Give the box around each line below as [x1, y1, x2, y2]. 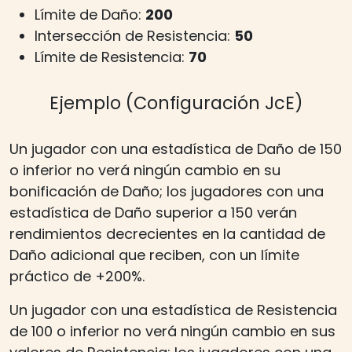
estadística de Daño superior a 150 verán [9, 202, 297, 222]
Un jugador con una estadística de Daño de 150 [9, 138, 342, 159]
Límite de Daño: [35, 4, 145, 24]
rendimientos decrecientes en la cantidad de [9, 223, 325, 244]
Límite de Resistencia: [35, 46, 189, 67]
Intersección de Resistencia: [35, 25, 234, 46]
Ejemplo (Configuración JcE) [49, 90, 303, 115]
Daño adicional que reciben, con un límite [9, 244, 299, 265]
